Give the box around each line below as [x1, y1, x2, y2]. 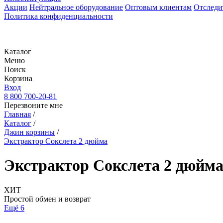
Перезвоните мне [4, 101, 63, 110]
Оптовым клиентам [125, 3, 192, 11]
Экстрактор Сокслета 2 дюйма [4, 137, 108, 145]
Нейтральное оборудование [29, 3, 123, 11]
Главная [4, 110, 31, 118]
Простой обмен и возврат [4, 194, 91, 203]
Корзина [4, 74, 32, 83]
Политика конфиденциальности [4, 12, 113, 20]
